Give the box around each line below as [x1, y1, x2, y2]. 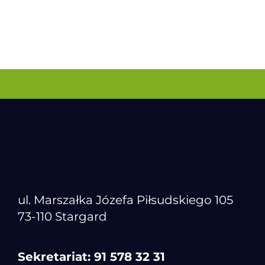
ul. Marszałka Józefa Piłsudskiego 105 [17, 192, 233, 207]
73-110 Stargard [17, 209, 107, 224]
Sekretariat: [17, 249, 94, 264]
